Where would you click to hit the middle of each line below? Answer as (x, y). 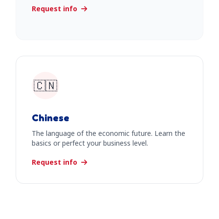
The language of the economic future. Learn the (109, 133)
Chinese (51, 118)
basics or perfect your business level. (90, 143)
